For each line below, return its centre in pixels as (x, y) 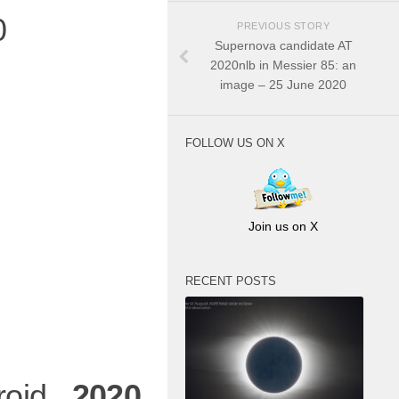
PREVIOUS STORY (283, 26)
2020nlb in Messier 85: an (283, 65)
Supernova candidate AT (283, 46)
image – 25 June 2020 (283, 85)
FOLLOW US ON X (235, 142)
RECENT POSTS (231, 281)
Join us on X (283, 227)
